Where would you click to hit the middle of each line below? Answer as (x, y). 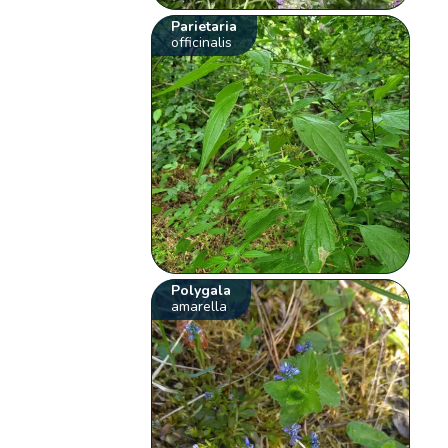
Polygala (201, 290)
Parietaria (204, 26)
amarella (199, 306)
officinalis (202, 42)
